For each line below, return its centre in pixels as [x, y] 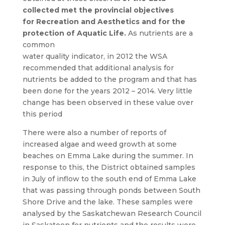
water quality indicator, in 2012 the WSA [95, 56]
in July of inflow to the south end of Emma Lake [109, 179]
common [38, 45]
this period [42, 114]
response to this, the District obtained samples [109, 167]
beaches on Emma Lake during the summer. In [108, 156]
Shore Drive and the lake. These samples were [107, 202]
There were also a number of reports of [94, 133]
